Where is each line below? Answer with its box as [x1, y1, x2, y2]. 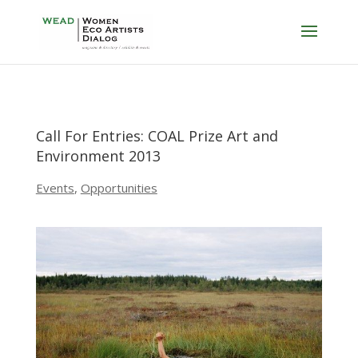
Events [35, 180, 74, 196]
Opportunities [80, 180, 157, 196]
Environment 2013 [35, 146, 161, 165]
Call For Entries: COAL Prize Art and [35, 126, 278, 145]
